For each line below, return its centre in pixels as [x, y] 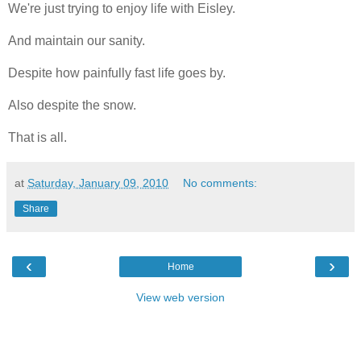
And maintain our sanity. [77, 40]
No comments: [220, 183]
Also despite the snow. [72, 105]
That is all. [37, 137]
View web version [180, 297]
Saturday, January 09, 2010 [98, 183]
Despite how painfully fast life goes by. [117, 73]
